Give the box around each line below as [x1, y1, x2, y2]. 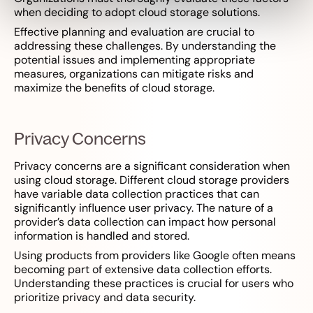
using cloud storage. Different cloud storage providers [14, 173, 289, 188]
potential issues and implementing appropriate [14, 52, 255, 68]
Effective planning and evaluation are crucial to [14, 24, 254, 40]
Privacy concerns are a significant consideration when [14, 159, 290, 174]
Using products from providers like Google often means [14, 248, 296, 263]
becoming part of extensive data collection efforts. [14, 262, 272, 277]
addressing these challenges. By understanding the [14, 38, 276, 54]
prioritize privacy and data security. [14, 290, 196, 305]
